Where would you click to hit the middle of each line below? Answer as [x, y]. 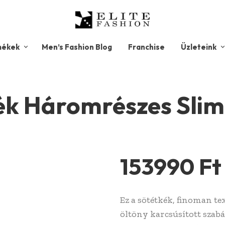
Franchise [146, 47]
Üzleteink [199, 47]
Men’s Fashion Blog [77, 47]
